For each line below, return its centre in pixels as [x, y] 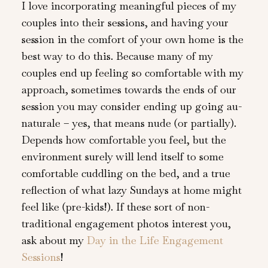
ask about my [54, 240]
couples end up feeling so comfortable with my [132, 73]
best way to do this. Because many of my [117, 56]
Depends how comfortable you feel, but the [124, 140]
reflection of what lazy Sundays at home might [131, 190]
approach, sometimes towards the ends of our [129, 90]
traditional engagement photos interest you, [126, 224]
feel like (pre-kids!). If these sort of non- [115, 207]
